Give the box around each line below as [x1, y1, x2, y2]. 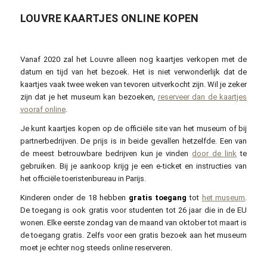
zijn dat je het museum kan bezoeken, [20, 92, 158, 102]
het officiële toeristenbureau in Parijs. [20, 174, 146, 184]
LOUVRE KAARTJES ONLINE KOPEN [20, 12, 199, 25]
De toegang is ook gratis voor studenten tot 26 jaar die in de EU [20, 206, 247, 215]
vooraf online [20, 105, 66, 114]
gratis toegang [128, 193, 187, 203]
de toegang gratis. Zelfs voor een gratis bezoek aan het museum [20, 231, 247, 240]
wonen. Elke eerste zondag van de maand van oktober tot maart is [20, 218, 247, 228]
